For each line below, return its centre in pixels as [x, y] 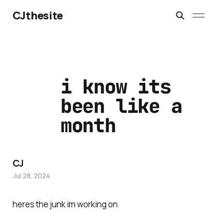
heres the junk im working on [65, 204]
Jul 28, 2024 [31, 176]
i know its [116, 87]
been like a [121, 106]
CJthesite [38, 15]
